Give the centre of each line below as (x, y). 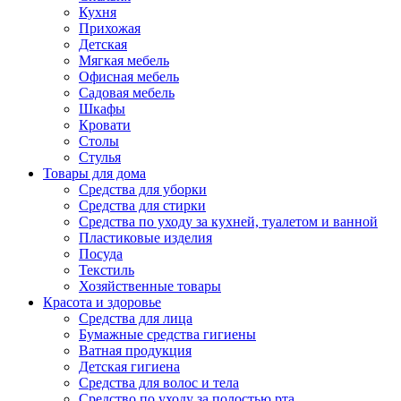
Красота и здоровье (102, 302)
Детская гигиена (129, 367)
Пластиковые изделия (145, 238)
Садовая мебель (127, 93)
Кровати (105, 125)
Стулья (100, 157)
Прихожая (110, 28)
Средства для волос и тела (159, 383)
